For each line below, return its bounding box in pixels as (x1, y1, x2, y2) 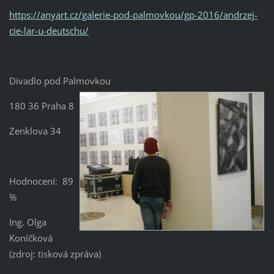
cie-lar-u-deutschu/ (9, 24, 89, 37)
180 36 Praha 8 (9, 100, 74, 113)
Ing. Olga (9, 216, 46, 229)
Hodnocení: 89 (9, 175, 73, 188)
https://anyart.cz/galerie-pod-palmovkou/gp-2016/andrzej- (9, 9, 257, 21)
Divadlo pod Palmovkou (9, 75, 111, 87)
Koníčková (9, 232, 53, 245)
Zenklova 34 (9, 125, 61, 138)
